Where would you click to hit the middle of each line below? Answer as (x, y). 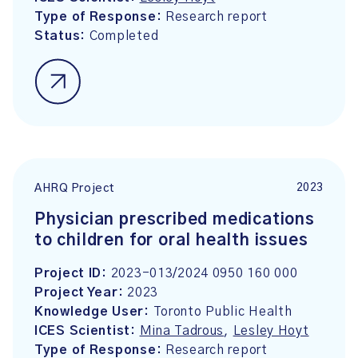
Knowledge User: (94, 312)
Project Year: (81, 292)
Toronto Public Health (223, 312)
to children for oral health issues (171, 241)
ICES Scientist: (87, 331)
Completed (124, 36)
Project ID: (73, 273)
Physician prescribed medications (175, 220)
